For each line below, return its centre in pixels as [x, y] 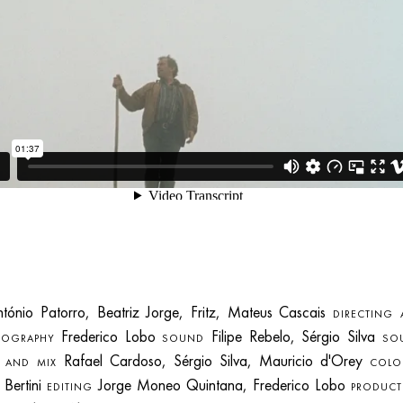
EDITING [70, 387]
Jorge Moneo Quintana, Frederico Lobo [222, 385]
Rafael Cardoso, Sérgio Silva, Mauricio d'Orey [213, 361]
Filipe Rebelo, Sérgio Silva [293, 337]
